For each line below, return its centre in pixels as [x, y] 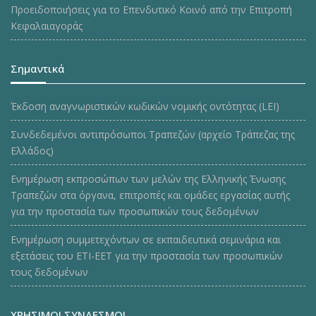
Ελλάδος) [32, 150]
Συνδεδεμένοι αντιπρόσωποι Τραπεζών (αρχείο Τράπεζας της [153, 134]
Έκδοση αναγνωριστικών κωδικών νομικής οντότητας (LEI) [145, 106]
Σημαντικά [38, 68]
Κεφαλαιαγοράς [47, 25]
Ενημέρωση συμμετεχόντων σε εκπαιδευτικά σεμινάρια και [146, 239]
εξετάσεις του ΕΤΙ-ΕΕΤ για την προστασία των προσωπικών [147, 255]
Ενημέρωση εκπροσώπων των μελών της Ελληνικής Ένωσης [148, 178]
